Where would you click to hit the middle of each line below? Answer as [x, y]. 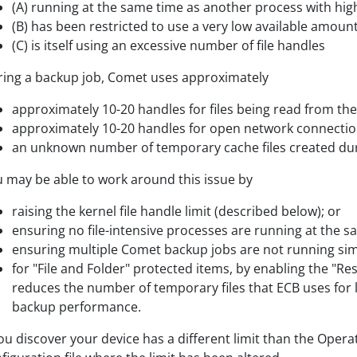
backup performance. [76, 307]
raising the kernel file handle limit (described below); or [177, 211]
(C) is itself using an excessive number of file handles [169, 45]
